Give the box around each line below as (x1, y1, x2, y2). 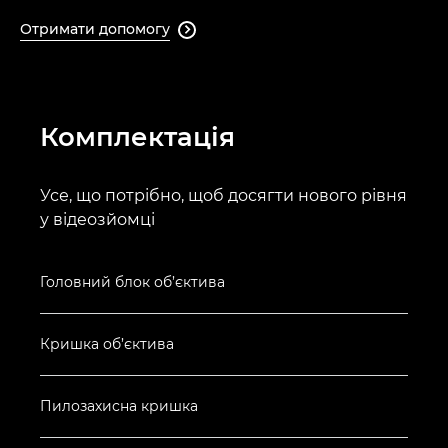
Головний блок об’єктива (40, 272, 225, 291)
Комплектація (40, 120, 235, 153)
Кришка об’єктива (40, 334, 174, 353)
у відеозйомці (40, 209, 155, 229)
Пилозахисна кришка (40, 396, 198, 415)
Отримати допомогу (20, 19, 170, 38)
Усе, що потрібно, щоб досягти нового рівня (40, 185, 407, 205)
